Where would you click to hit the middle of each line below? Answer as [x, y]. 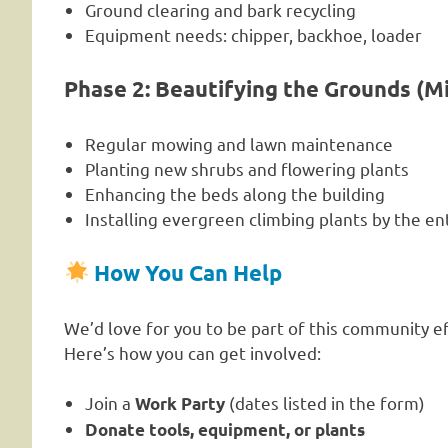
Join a [110, 403]
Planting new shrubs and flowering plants [247, 168]
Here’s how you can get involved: [192, 352]
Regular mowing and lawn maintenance [239, 143]
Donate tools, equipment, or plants [225, 430]
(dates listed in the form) [325, 403]
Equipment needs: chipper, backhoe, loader [254, 34]
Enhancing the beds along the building [235, 193]
